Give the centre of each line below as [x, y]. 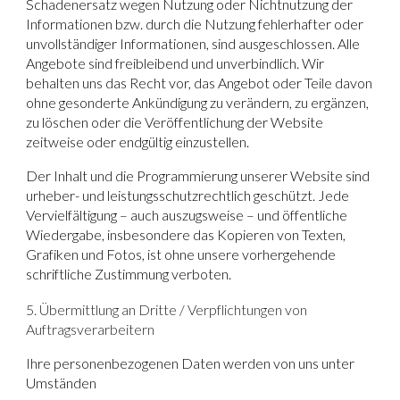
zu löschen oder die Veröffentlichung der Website [175, 121]
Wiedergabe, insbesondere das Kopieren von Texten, [186, 234]
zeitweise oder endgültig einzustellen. [138, 141]
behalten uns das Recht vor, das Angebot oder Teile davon [200, 82]
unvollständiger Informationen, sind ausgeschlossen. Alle [193, 43]
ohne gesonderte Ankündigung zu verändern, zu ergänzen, [198, 102]
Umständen [62, 383]
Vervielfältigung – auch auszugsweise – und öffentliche [187, 214]
